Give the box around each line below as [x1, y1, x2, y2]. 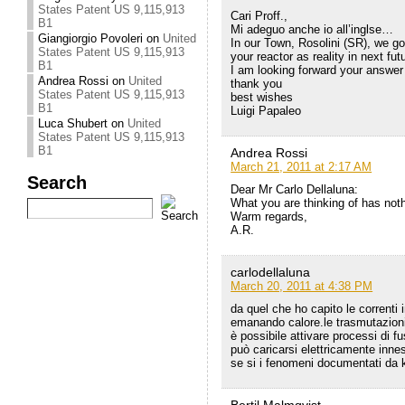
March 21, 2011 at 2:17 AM [231, 160, 372, 174]
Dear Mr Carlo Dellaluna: [231, 183, 359, 197]
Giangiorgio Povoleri [38, 32, 144, 45]
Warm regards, [231, 210, 308, 224]
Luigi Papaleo [231, 104, 302, 118]
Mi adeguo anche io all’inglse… [231, 23, 394, 37]
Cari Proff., [231, 9, 288, 24]
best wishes [231, 90, 294, 105]
